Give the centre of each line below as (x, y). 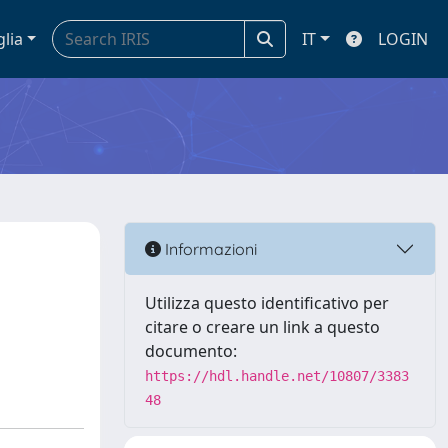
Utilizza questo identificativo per (267, 303)
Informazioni (209, 248)
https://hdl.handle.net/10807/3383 (277, 376)
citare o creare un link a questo (262, 327)
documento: (191, 351)
